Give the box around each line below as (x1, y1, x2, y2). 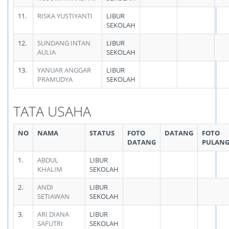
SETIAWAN (37, 192, 70, 201)
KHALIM (37, 165, 62, 174)
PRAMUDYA (37, 75, 73, 84)
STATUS (89, 128, 114, 138)
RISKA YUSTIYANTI (37, 11, 93, 20)
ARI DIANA (37, 210, 69, 219)
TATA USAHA (13, 102, 91, 121)
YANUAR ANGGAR (37, 65, 91, 75)
